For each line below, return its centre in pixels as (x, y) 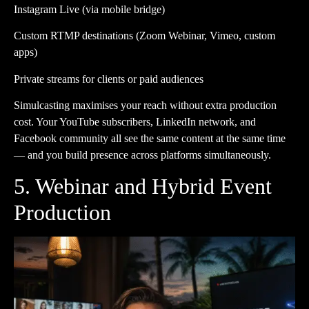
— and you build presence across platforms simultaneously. (142, 154)
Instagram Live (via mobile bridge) (89, 9)
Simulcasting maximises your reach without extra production (145, 105)
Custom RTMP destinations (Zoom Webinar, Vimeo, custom (144, 36)
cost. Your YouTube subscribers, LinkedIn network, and (135, 121)
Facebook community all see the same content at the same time (150, 138)
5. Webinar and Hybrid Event (143, 187)
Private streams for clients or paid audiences (109, 79)
